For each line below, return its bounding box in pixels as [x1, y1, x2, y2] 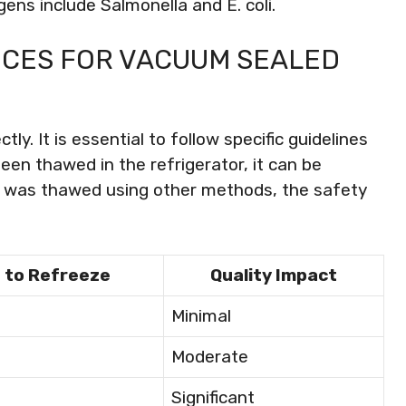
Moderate [171, 345, 248, 367]
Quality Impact [210, 264, 337, 285]
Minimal [171, 304, 231, 326]
